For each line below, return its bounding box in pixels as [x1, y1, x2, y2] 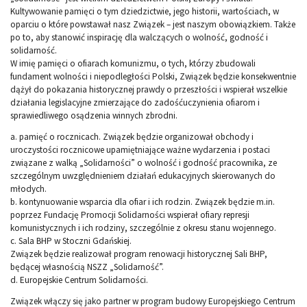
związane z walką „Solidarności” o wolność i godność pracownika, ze [10, 157, 277, 169]
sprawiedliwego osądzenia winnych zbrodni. [10, 110, 177, 122]
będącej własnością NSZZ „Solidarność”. [10, 261, 164, 273]
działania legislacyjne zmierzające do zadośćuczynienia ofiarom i [10, 97, 260, 109]
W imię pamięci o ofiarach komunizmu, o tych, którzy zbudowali [10, 58, 256, 70]
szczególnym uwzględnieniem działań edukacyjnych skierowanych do [10, 170, 275, 182]
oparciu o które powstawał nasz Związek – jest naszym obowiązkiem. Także [10, 19, 295, 31]
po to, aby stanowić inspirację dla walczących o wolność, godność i [10, 32, 268, 44]
